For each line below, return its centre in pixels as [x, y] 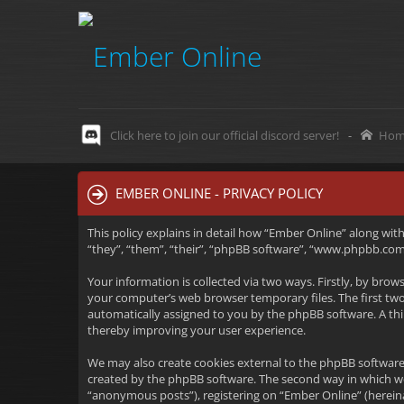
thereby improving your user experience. [197, 330]
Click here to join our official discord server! [225, 135]
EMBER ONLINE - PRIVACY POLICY [219, 193]
